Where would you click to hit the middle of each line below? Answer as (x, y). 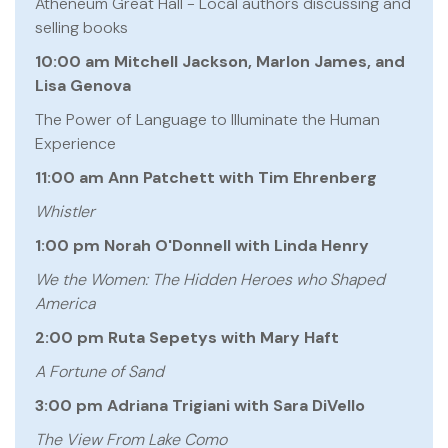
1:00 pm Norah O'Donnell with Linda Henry (202, 245)
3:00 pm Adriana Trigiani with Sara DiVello (200, 405)
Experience (75, 143)
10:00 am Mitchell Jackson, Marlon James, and (220, 61)
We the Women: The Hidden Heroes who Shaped (210, 279)
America (65, 303)
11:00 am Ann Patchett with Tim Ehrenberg (206, 177)
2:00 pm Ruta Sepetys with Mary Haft (187, 337)
